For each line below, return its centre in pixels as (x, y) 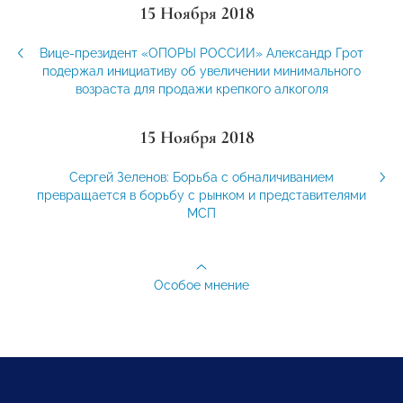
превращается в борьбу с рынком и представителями (201, 195)
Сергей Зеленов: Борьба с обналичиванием (201, 177)
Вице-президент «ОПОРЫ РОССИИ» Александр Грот (201, 53)
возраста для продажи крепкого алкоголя (201, 89)
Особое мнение (201, 285)
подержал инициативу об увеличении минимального (201, 71)
